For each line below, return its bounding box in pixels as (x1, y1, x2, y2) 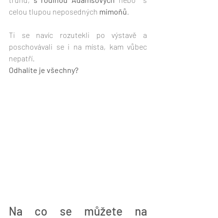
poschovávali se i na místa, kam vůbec (9, 41, 147, 51)
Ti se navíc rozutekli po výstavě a (9, 30, 147, 39)
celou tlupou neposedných (9, 6, 99, 16)
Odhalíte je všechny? (9, 65, 78, 74)
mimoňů (99, 6, 127, 16)
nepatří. (9, 53, 36, 63)
